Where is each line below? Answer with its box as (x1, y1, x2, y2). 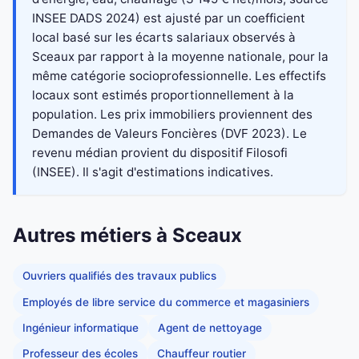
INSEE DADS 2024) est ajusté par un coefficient (32, 10, 305, 26)
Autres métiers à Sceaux (13, 223, 242, 247)
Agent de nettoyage (158, 321, 262, 334)
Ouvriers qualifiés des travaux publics (22, 269, 216, 283)
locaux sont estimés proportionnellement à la (32, 87, 294, 103)
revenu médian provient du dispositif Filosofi (32, 144, 288, 160)
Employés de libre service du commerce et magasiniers (22, 295, 309, 309)
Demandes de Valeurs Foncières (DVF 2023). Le (32, 125, 307, 141)
